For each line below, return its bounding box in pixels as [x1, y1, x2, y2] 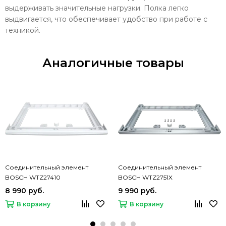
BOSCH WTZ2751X [118, 174, 173, 182]
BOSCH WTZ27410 [5, 174, 61, 182]
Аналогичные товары [42, 55, 184, 71]
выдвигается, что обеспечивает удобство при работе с [5, 15, 207, 24]
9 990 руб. [118, 186, 156, 196]
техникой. [5, 26, 42, 35]
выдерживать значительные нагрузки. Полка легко [5, 4, 189, 13]
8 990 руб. [5, 186, 44, 196]
